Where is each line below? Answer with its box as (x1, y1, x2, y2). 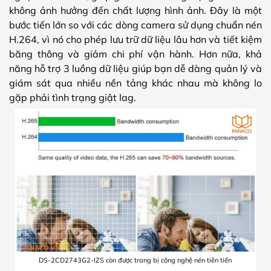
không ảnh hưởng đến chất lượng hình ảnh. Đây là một (9, 4, 262, 17)
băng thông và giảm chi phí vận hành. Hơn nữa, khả (9, 48, 262, 60)
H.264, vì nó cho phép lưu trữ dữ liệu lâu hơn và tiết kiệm (9, 33, 262, 46)
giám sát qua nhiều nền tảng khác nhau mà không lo (9, 77, 262, 90)
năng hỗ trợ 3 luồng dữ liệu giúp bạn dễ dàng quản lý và (9, 62, 262, 75)
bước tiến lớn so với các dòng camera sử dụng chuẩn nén (9, 19, 262, 31)
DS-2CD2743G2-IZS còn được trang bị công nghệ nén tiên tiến (39, 255, 232, 264)
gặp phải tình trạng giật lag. (9, 91, 136, 104)
